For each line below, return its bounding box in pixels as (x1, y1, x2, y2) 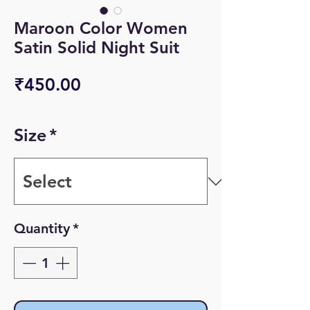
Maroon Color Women (14, 18, 188, 38)
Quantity (14, 220, 70, 237)
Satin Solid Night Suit (14, 37, 179, 57)
